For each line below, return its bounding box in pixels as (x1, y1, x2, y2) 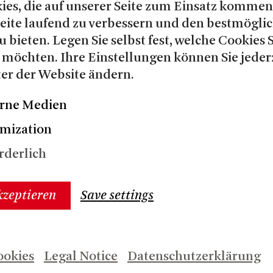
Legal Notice (44, 250, 118, 264)
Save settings (80, 188, 154, 203)
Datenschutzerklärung (127, 250, 261, 264)
